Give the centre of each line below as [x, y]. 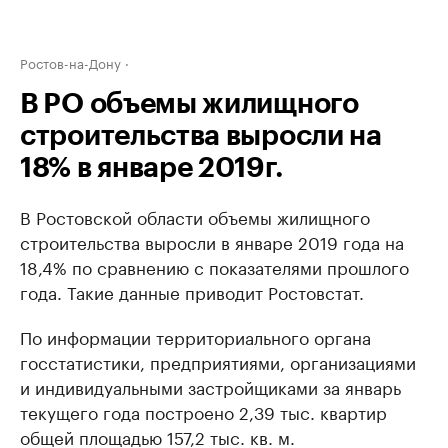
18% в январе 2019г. [152, 168]
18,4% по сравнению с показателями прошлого [214, 266]
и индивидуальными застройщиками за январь [210, 386]
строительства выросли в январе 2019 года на [212, 241]
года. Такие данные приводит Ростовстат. [192, 291]
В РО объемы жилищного [189, 104]
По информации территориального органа [195, 336]
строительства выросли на [201, 136]
